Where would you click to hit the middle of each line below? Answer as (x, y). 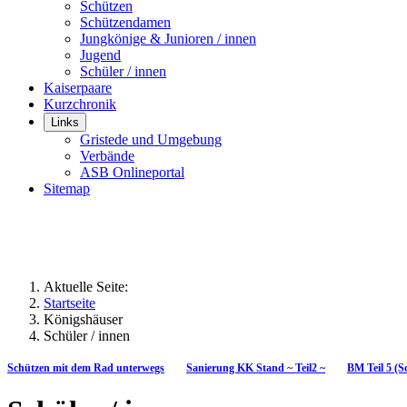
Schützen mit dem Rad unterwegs (86, 368)
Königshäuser (83, 319)
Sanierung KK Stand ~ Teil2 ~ (256, 368)
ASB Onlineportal (132, 172)
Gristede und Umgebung (151, 139)
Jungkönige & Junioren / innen (168, 39)
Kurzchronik (80, 104)
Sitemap (67, 189)
